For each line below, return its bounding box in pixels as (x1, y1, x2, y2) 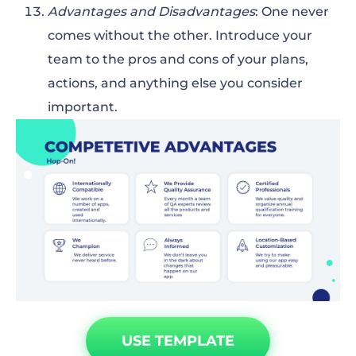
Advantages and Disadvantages (48, 3, 255, 19)
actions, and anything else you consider (48, 75, 303, 91)
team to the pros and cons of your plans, (48, 51, 308, 67)
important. (48, 99, 118, 114)
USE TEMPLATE (122, 332, 234, 350)
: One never (255, 3, 329, 19)
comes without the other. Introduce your (48, 27, 312, 43)
